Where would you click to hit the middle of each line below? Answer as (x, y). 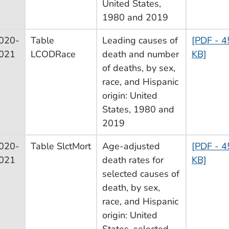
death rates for (133, 160)
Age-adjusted (131, 146)
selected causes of (141, 174)
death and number (141, 54)
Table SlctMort (61, 146)
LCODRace (53, 54)
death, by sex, (131, 187)
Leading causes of (140, 40)
